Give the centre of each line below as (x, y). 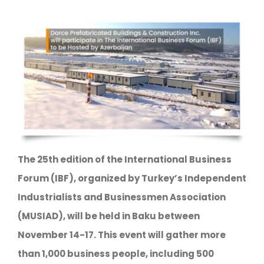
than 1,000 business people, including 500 (115, 253)
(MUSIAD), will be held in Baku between (108, 216)
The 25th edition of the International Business (124, 159)
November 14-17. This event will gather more (121, 235)
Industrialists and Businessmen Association (121, 197)
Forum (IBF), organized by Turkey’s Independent (132, 178)
